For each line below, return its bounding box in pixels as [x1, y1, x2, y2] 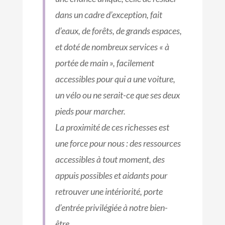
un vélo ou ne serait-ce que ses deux [55, 89, 180, 101]
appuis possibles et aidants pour [55, 170, 167, 181]
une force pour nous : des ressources [55, 138, 181, 149]
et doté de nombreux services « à [55, 41, 169, 53]
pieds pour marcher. [55, 105, 126, 117]
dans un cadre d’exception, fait [55, 9, 162, 21]
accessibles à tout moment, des [55, 154, 165, 165]
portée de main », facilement [55, 57, 154, 69]
